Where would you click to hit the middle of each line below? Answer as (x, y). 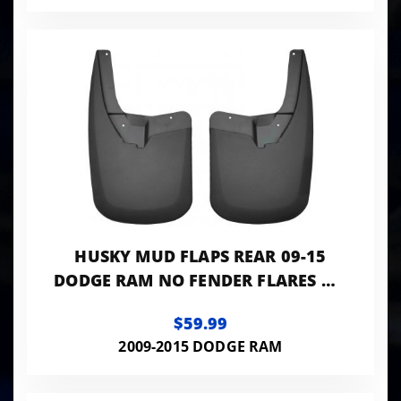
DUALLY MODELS (200, 304)
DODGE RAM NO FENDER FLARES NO (200, 280)
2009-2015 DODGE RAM (200, 346)
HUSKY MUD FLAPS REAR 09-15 (200, 256)
